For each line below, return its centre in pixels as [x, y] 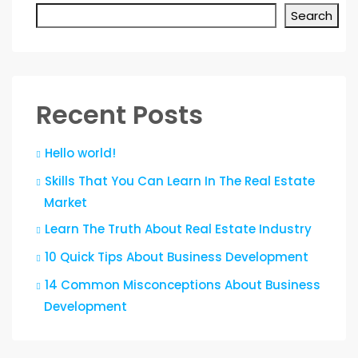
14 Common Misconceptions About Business [183, 285]
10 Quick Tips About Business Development [177, 257]
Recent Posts [119, 115]
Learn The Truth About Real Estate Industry [178, 229]
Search [312, 16]
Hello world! [80, 153]
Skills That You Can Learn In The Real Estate [180, 181]
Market [66, 203]
